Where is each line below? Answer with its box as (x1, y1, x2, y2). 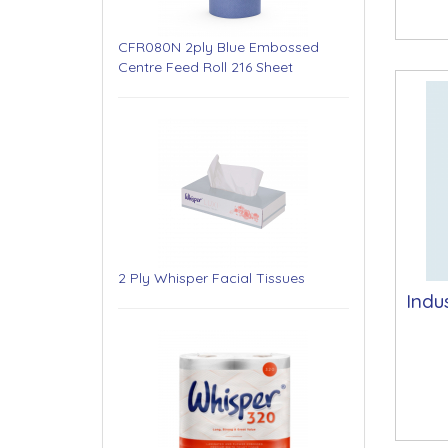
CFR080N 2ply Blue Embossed (118, 37, 319, 56)
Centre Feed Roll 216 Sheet (118, 57, 293, 76)
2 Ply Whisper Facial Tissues (118, 268, 305, 287)
